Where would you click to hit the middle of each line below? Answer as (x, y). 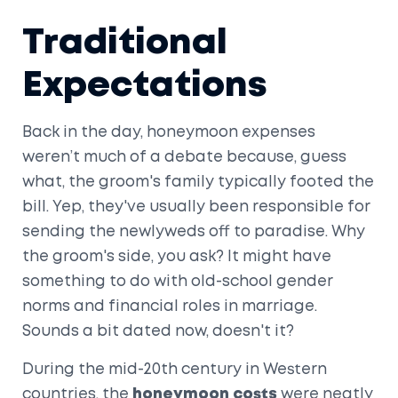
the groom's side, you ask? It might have (177, 257)
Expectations (145, 86)
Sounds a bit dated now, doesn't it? (158, 331)
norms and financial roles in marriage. (170, 306)
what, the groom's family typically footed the (198, 182)
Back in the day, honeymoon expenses (169, 132)
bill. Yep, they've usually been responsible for (196, 207)
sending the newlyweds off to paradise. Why (194, 232)
